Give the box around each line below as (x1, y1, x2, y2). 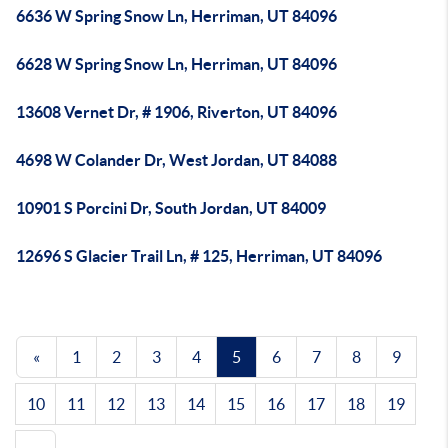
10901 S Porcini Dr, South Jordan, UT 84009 (16, 199, 326, 217)
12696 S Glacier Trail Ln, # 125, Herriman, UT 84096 (16, 247, 382, 265)
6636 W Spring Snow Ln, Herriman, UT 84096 (16, 7, 337, 25)
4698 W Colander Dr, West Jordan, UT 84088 (16, 151, 337, 169)
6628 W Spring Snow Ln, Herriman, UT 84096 (16, 55, 337, 73)
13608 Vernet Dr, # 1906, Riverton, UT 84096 (16, 103, 337, 121)
